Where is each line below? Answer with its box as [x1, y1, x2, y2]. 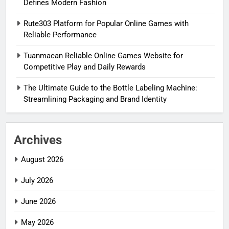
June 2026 [21, 197, 56, 207]
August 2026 [21, 155, 63, 165]
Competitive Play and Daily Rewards [24, 62, 146, 72]
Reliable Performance [24, 30, 97, 40]
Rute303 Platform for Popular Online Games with [24, 19, 189, 29]
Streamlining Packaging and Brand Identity [24, 95, 167, 104]
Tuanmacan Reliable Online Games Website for [24, 51, 183, 61]
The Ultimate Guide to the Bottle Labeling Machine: [24, 83, 197, 93]
